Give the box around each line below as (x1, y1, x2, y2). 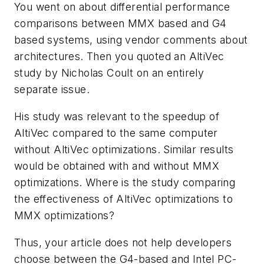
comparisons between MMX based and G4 (14, 17, 227, 30)
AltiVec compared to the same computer (14, 126, 218, 139)
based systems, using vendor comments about (14, 34, 248, 47)
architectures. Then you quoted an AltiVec (14, 50, 225, 63)
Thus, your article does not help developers (14, 236, 232, 249)
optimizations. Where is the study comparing (14, 176, 236, 189)
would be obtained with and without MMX (14, 159, 220, 172)
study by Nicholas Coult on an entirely (14, 67, 204, 80)
